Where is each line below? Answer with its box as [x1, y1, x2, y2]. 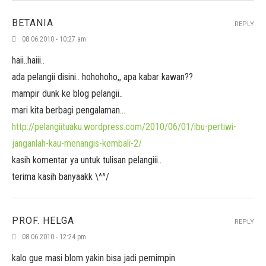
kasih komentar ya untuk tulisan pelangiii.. [12, 154, 161, 166]
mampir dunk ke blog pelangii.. [12, 88, 123, 99]
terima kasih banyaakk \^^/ [12, 171, 109, 182]
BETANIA [12, 17, 53, 28]
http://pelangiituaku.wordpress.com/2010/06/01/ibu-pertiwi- [12, 121, 236, 132]
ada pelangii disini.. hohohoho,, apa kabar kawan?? [12, 71, 193, 83]
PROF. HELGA [12, 215, 74, 226]
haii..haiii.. [12, 55, 45, 66]
